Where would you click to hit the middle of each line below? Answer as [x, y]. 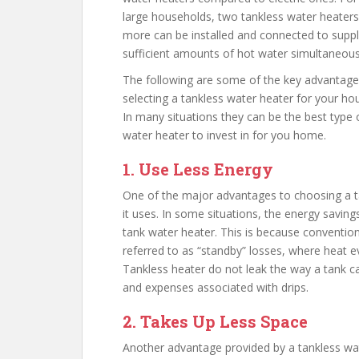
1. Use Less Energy [198, 169]
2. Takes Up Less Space [215, 321]
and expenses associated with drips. [216, 287]
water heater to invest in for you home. [224, 135]
